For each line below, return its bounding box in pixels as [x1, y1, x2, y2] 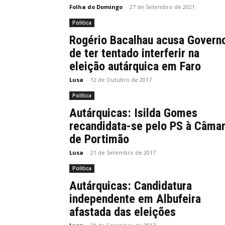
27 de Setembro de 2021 [130, 3, 195, 11]
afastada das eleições [69, 205, 176, 219]
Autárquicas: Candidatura [69, 179, 192, 193]
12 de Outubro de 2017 [90, 76, 152, 83]
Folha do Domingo [69, 3, 123, 11]
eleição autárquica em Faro [69, 59, 201, 73]
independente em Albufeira [69, 192, 201, 206]
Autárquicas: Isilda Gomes [69, 106, 197, 120]
